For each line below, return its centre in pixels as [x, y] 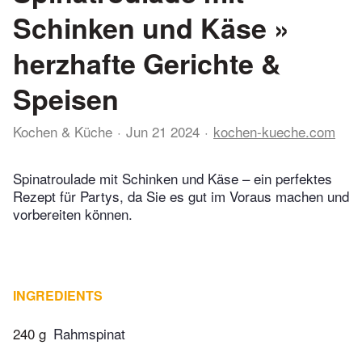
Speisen [66, 99]
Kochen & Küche [63, 131]
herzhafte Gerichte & [147, 63]
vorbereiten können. [73, 214]
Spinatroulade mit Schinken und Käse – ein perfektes [173, 179]
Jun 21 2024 [163, 131]
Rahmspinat [89, 334]
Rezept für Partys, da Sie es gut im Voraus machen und [181, 196]
